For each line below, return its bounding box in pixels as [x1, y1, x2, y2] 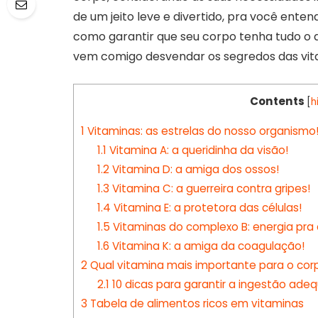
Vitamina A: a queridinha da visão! [106, 143, 288, 158]
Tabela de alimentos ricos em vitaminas [87, 296, 304, 312]
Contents [250, 94, 305, 109]
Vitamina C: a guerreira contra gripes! [109, 181, 310, 197]
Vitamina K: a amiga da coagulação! [109, 238, 305, 254]
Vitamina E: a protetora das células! [110, 200, 302, 216]
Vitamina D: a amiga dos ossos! [109, 162, 279, 177]
